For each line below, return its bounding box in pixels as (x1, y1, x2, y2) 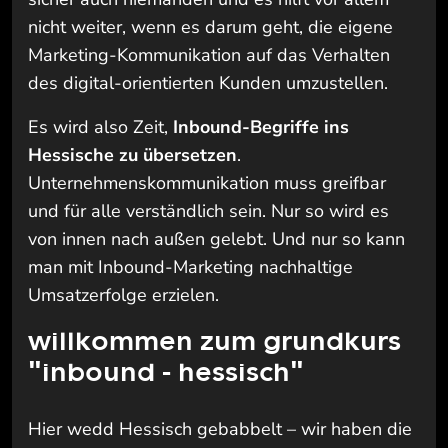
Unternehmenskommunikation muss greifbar (28, 170, 386, 195)
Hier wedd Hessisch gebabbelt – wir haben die (28, 417, 412, 442)
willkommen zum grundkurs (28, 320, 401, 359)
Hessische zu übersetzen (28, 142, 237, 167)
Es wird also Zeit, (28, 114, 173, 139)
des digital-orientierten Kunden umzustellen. (28, 70, 398, 95)
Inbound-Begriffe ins (173, 114, 349, 139)
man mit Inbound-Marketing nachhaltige (28, 254, 353, 279)
